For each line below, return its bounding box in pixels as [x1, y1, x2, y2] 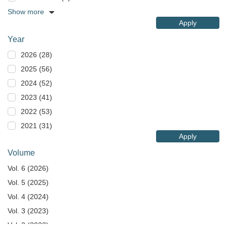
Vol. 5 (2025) [8, 178, 49, 186]
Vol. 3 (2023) [8, 207, 49, 215]
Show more [8, 8, 44, 16]
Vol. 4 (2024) [8, 193, 49, 201]
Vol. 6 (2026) [8, 164, 49, 172]
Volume [8, 148, 35, 157]
